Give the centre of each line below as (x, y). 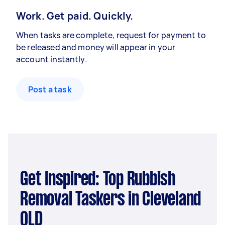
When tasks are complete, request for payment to (111, 35)
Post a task (50, 89)
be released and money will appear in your (96, 47)
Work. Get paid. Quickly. (75, 16)
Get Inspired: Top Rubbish (24, 180)
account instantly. (51, 59)
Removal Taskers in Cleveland (110, 200)
